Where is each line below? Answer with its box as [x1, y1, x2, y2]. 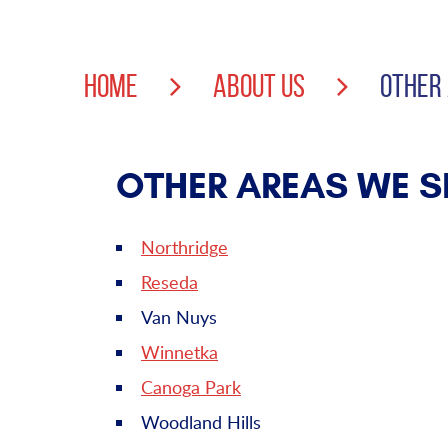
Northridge [141, 235, 228, 260]
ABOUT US [213, 69, 305, 104]
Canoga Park [141, 375, 241, 400]
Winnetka [141, 340, 218, 365]
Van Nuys [141, 305, 217, 330]
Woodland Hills [141, 410, 261, 435]
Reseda [141, 270, 198, 295]
